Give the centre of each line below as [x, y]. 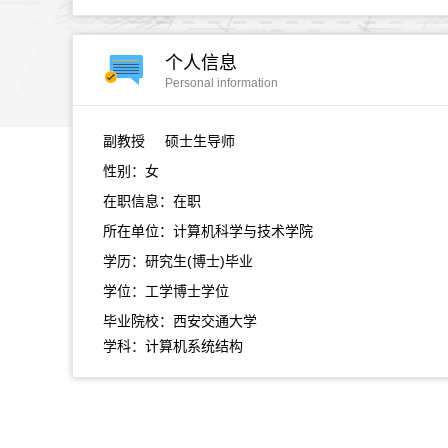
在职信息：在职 [152, 201]
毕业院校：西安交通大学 [180, 321]
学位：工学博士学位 [166, 291]
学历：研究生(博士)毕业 [178, 261]
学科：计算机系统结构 [173, 346]
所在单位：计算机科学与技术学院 [208, 231]
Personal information [221, 83]
